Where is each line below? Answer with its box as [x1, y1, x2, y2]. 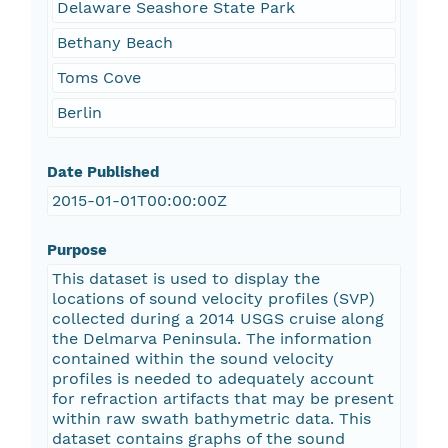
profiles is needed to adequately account [51, 369, 374, 389]
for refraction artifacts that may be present [51, 389, 394, 409]
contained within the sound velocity [51, 349, 334, 369]
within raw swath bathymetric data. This [51, 409, 371, 429]
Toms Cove [56, 68, 141, 88]
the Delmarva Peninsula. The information [51, 329, 372, 349]
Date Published [46, 163, 159, 182]
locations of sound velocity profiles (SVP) [51, 289, 375, 309]
